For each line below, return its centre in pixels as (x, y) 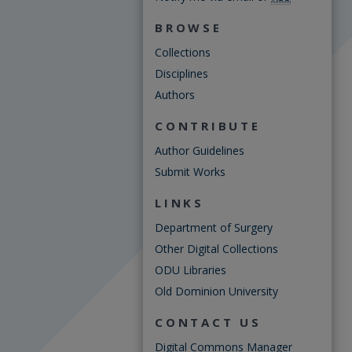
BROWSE (189, 27)
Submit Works (190, 172)
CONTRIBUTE (208, 126)
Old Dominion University (216, 291)
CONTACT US (208, 322)
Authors (175, 95)
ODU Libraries (191, 270)
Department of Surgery (214, 227)
